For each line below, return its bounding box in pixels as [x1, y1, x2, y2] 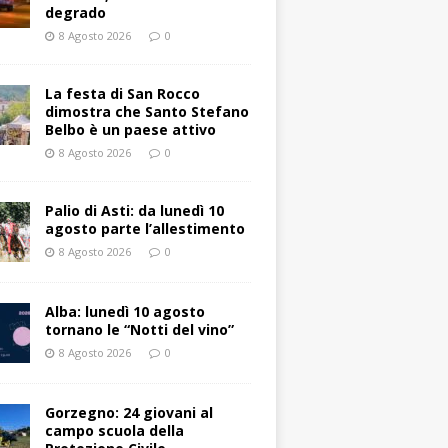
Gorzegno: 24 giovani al [45, 403, 214, 423]
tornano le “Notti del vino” [45, 320, 235, 340]
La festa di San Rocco [45, 84, 201, 104]
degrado [45, 3, 107, 23]
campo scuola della [45, 421, 185, 441]
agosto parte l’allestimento [45, 219, 246, 239]
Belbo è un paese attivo [45, 120, 217, 140]
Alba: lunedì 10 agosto [45, 302, 206, 322]
